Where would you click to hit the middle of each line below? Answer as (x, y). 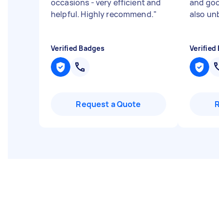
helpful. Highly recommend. (102, 14)
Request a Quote (109, 104)
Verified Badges (78, 48)
